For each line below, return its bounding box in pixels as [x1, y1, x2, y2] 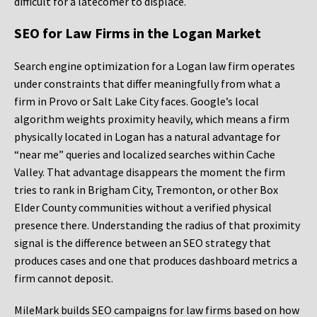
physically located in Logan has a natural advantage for [14, 129, 280, 144]
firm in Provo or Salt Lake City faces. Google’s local [14, 94, 259, 109]
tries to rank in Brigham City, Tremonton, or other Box [14, 183, 278, 197]
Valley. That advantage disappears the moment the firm [14, 165, 285, 180]
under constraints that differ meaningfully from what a [14, 76, 280, 91]
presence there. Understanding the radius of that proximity [14, 218, 300, 233]
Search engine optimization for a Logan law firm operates [14, 59, 295, 74]
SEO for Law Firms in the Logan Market [14, 24, 261, 42]
